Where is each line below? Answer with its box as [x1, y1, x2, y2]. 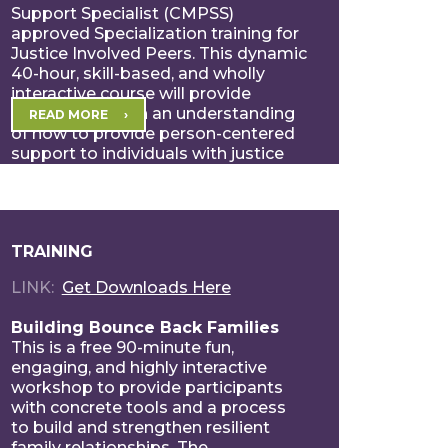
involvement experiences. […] [10, 163, 243, 183]
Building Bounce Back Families [10, 317, 279, 337]
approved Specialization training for [10, 23, 299, 43]
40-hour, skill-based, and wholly [10, 63, 265, 83]
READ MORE [28, 106, 108, 122]
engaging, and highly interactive [10, 357, 267, 377]
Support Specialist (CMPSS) [10, 3, 234, 23]
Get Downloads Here [61, 277, 231, 297]
